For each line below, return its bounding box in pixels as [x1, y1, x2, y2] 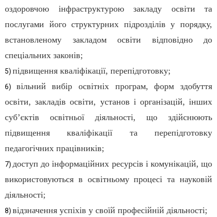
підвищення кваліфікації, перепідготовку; [13, 66, 170, 76]
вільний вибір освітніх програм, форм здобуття [16, 81, 213, 92]
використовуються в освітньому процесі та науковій [5, 174, 212, 185]
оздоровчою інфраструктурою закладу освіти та [5, 4, 212, 14]
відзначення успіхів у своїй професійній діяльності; [13, 205, 207, 216]
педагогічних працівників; [5, 143, 104, 154]
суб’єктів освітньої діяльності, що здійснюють [5, 112, 212, 123]
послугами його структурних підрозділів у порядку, [5, 19, 212, 30]
